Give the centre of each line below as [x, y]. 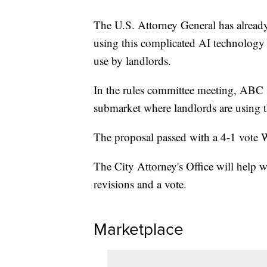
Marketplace [139, 229]
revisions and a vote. [140, 184]
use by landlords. [132, 61]
